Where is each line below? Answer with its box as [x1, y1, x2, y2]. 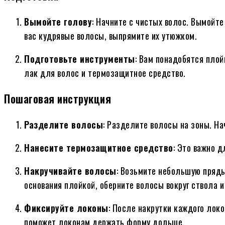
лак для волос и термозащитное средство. [24, 66, 186, 80]
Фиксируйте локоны [24, 201, 108, 215]
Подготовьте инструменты [24, 52, 135, 66]
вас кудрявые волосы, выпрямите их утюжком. [24, 29, 197, 43]
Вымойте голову [24, 15, 92, 29]
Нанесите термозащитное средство [24, 141, 173, 155]
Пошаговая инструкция [4, 91, 111, 107]
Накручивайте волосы [24, 164, 117, 178]
